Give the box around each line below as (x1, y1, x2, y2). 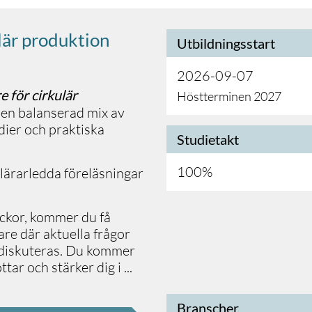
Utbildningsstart (177, 35, 275, 52)
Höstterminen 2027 (177, 88, 281, 104)
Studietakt (177, 131, 239, 148)
